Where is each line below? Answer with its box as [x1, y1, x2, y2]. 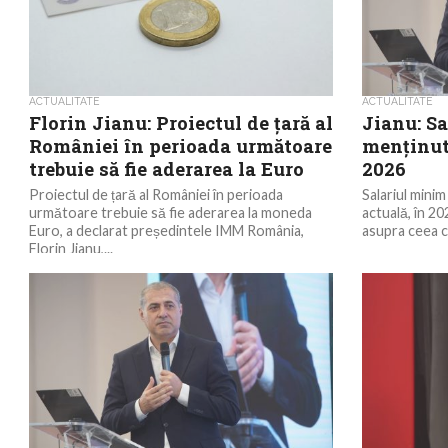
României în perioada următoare [28, 133, 332, 158]
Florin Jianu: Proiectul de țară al [28, 110, 333, 135]
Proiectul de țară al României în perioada [28, 185, 283, 203]
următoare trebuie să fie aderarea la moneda [28, 203, 312, 221]
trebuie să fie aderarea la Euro [28, 156, 304, 181]
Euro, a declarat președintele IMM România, [28, 221, 304, 239]
